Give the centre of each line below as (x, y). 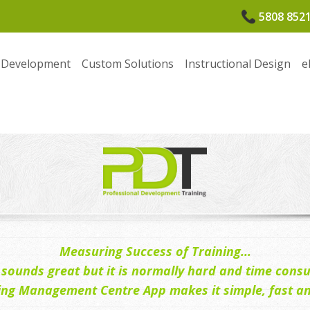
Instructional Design (238, 63)
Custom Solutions (128, 63)
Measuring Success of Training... (155, 252)
